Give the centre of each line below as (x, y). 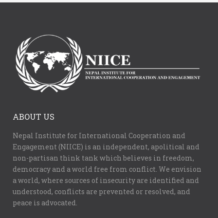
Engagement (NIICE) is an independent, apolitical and (106, 147)
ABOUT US (34, 117)
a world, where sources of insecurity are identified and (106, 181)
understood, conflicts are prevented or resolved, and (102, 192)
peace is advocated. (45, 203)
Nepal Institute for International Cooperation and (99, 136)
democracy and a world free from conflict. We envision (107, 169)
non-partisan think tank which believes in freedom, (104, 158)
